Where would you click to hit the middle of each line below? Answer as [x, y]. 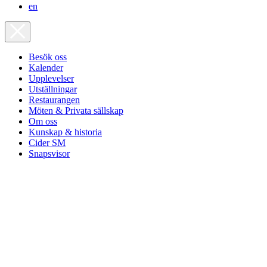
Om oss [43, 122]
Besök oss [48, 57]
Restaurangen [54, 100]
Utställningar [53, 89]
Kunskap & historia [65, 132]
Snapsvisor [49, 154]
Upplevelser [51, 79]
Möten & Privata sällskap [76, 111]
